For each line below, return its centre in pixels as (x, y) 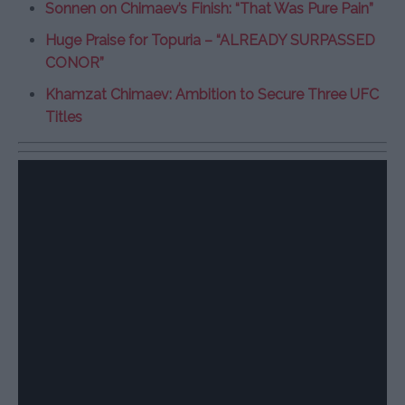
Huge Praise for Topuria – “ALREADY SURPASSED (210, 40)
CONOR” (75, 62)
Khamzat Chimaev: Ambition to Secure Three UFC (212, 94)
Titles (64, 117)
